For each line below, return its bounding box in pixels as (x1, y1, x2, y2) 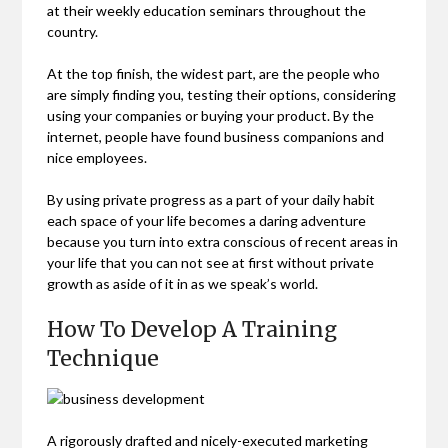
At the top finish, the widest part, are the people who (47, 65, 381, 83)
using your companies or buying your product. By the (47, 107, 375, 125)
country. (47, 23, 99, 41)
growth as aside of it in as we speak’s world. (47, 275, 319, 293)
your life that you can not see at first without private (47, 254, 375, 272)
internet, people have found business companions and (47, 128, 385, 146)
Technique (47, 345, 160, 373)
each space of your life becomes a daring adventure (47, 212, 367, 230)
